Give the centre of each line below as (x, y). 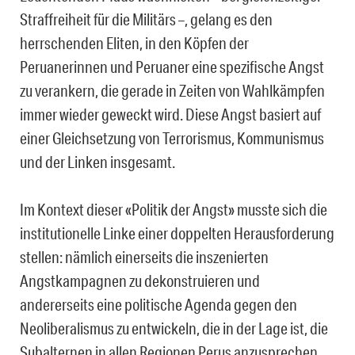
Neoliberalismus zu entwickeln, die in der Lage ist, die (174, 328)
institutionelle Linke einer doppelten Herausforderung (177, 233)
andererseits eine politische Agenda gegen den (158, 305)
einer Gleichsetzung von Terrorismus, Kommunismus (172, 138)
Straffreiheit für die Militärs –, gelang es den (146, 19)
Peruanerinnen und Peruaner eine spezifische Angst (172, 67)
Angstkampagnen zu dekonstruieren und (140, 281)
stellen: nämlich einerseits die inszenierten (144, 257)
